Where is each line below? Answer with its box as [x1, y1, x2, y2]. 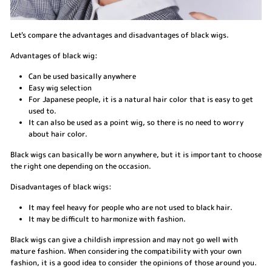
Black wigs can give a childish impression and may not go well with [10, 234, 238, 245]
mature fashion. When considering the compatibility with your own [10, 245, 242, 256]
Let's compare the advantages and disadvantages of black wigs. [10, 29, 229, 40]
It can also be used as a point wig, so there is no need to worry [29, 117, 243, 127]
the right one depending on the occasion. [10, 160, 151, 171]
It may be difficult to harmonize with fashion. [29, 213, 186, 224]
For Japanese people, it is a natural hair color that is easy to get [29, 93, 253, 104]
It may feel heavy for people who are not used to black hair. [29, 202, 233, 212]
